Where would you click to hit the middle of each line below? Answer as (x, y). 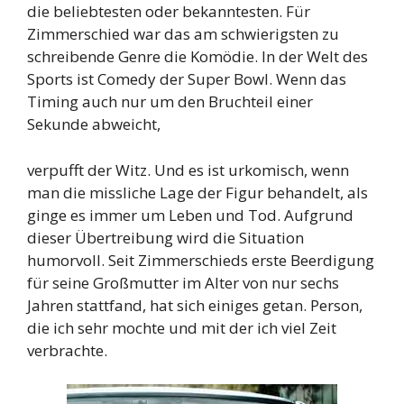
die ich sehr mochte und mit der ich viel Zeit (182, 327)
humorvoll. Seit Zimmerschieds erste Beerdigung (201, 260)
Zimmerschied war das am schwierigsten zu (183, 34)
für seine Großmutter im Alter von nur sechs (183, 282)
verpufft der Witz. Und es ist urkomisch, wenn (188, 170)
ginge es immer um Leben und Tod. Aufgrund (190, 215)
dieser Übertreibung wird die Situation (165, 237)
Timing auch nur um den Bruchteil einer (170, 102)
